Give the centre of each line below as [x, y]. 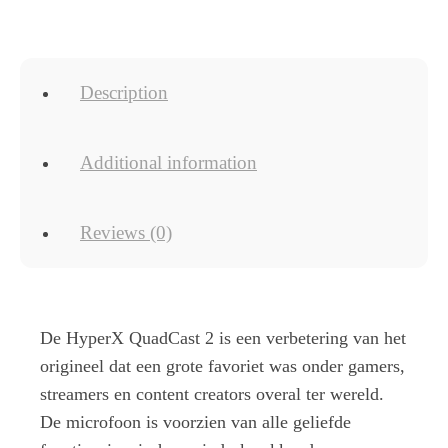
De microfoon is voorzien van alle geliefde [195, 422]
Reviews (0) [126, 233]
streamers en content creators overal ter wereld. [212, 394]
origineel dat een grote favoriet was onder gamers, [222, 366]
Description [124, 93]
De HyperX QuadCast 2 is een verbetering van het [223, 338]
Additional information [168, 163]
